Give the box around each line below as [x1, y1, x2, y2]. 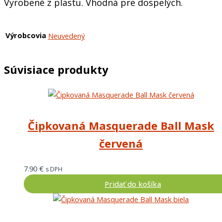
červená [99, 136, 143, 151]
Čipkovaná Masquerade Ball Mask [28, 118, 214, 133]
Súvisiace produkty [4, 62, 108, 77]
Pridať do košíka [105, 178, 161, 189]
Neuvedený [48, 30, 85, 41]
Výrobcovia [5, 30, 46, 41]
